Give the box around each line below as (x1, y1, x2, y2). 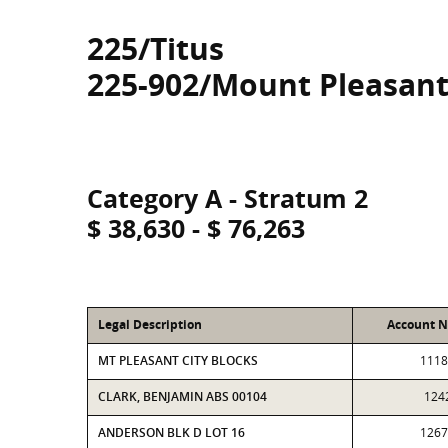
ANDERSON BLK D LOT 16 (98, 424, 245, 441)
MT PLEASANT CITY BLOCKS (98, 352, 258, 369)
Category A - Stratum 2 (87, 181, 368, 215)
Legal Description (98, 316, 202, 333)
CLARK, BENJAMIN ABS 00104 (98, 388, 267, 405)
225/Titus (87, 28, 224, 69)
